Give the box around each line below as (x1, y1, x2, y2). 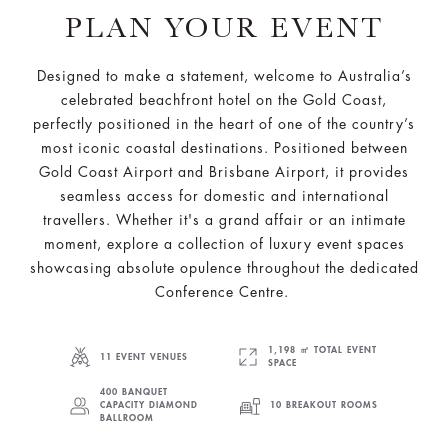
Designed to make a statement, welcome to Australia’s (36, 69, 412, 83)
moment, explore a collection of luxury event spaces (43, 237, 405, 251)
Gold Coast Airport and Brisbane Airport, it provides (39, 165, 409, 179)
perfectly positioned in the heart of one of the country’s (33, 117, 415, 131)
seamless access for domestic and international (59, 189, 389, 203)
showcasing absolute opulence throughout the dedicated (29, 261, 419, 275)
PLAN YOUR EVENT (64, 11, 384, 44)
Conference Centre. (154, 285, 294, 299)
